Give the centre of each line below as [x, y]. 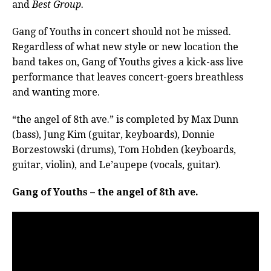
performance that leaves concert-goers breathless [128, 77]
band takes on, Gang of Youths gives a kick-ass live [128, 62]
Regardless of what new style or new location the [125, 47]
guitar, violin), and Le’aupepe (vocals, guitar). [116, 165]
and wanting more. [56, 93]
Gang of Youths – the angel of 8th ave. [105, 192]
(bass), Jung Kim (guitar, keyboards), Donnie [113, 135]
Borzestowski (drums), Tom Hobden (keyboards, [124, 150]
